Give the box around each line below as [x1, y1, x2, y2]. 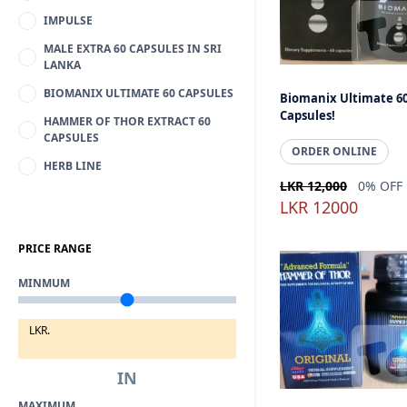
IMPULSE [44, 13, 93, 28]
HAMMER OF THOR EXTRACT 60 [44, 114, 211, 129]
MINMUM [18, 275, 70, 291]
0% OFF [358, 177, 402, 194]
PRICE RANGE [18, 241, 92, 256]
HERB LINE [44, 158, 102, 174]
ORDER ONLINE [292, 144, 377, 159]
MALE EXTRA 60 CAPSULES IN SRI [44, 41, 222, 56]
